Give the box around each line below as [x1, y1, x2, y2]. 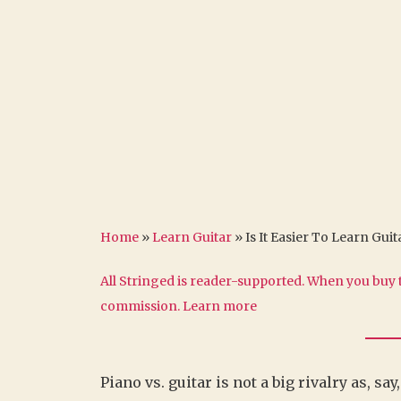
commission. [100, 297, 183, 314]
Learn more [183, 297, 257, 314]
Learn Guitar [152, 228, 232, 245]
